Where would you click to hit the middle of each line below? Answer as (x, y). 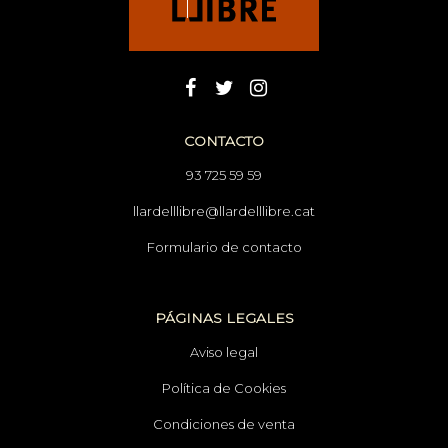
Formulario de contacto (224, 246)
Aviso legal (224, 351)
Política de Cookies (224, 387)
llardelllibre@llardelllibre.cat (224, 210)
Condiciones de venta (224, 423)
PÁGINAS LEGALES (224, 317)
